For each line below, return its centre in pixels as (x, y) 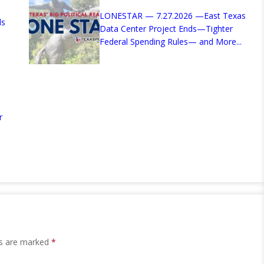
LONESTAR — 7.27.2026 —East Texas (172, 16)
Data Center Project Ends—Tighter (166, 29)
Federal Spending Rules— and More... (170, 42)
